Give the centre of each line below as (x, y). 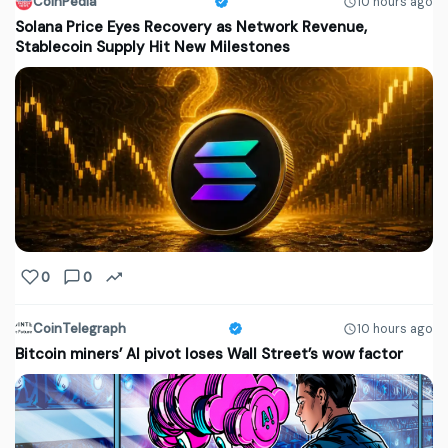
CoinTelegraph (79, 329)
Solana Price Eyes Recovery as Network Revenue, (191, 27)
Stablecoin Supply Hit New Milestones (152, 47)
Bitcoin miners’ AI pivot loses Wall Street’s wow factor (209, 354)
